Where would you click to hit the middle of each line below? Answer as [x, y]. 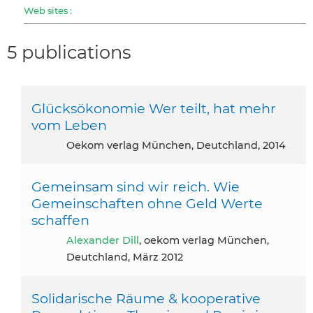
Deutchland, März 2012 [125, 257]
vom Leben [69, 125]
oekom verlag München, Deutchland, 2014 [180, 145]
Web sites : [48, 10]
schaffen [60, 220]
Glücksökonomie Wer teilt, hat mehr [154, 108]
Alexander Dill [107, 240]
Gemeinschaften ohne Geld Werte [147, 203]
